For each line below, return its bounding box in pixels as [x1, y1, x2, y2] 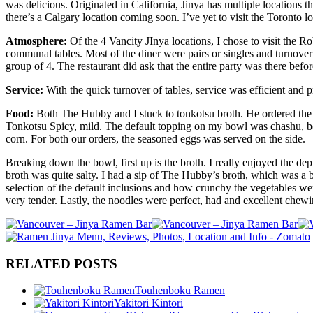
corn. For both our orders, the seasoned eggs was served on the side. [6, 132, 305, 145]
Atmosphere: [6, 34, 70, 47]
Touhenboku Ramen [135, 284, 225, 297]
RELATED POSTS [6, 256, 117, 271]
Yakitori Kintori [114, 297, 183, 310]
